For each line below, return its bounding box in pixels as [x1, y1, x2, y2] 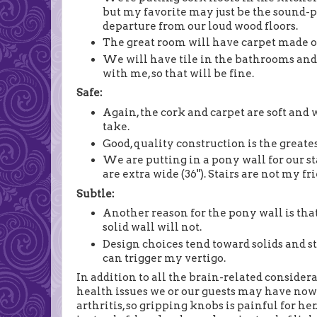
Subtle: [76, 187, 115, 200]
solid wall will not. [103, 221, 202, 234]
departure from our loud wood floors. [103, 19, 299, 33]
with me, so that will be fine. [103, 67, 255, 81]
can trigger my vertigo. [103, 251, 229, 265]
